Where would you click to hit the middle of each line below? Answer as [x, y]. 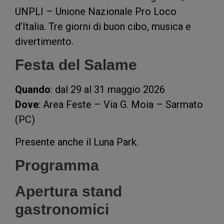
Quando [33, 90]
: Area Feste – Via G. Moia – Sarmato [121, 105]
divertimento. [44, 41]
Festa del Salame [76, 65]
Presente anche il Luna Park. [77, 142]
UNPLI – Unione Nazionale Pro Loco [96, 11]
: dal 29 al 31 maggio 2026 [108, 90]
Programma [57, 165]
